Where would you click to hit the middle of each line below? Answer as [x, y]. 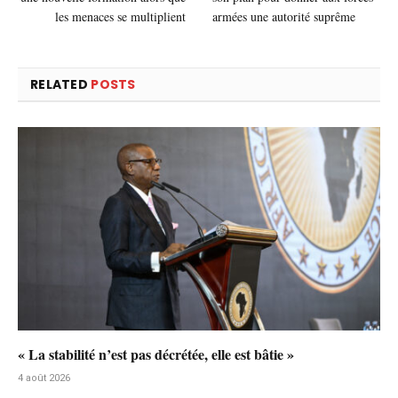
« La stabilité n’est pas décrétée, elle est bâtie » [156, 354]
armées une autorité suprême [284, 16]
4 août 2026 [44, 378]
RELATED [61, 84]
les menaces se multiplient [120, 16]
